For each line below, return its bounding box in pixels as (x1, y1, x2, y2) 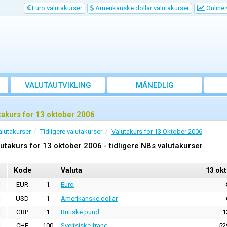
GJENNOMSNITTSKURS (113, 92, 196, 101)
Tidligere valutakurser (40, 128, 102, 136)
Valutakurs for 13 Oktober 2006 (111, 128, 202, 136)
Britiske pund (61, 208, 99, 216)
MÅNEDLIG (135, 81, 174, 90)
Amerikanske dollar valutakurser (94, 4, 189, 12)
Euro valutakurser (30, 4, 82, 12)
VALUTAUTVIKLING (24, 81, 91, 90)
